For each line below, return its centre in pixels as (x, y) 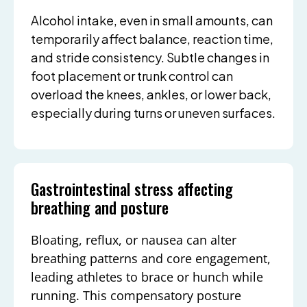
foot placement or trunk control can (132, 76)
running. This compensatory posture (136, 295)
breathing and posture (100, 207)
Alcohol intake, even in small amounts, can (152, 21)
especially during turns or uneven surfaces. (153, 113)
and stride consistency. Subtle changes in (150, 58)
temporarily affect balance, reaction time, (152, 39)
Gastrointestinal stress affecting (132, 189)
